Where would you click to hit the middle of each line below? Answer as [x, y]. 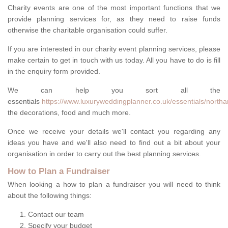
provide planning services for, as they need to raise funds [114, 19]
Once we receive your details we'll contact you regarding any [114, 132]
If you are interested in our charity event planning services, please [114, 49]
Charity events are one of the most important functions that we [114, 8]
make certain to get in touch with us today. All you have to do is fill [114, 60]
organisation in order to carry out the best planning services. [104, 154]
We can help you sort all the [114, 90]
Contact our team [56, 215]
